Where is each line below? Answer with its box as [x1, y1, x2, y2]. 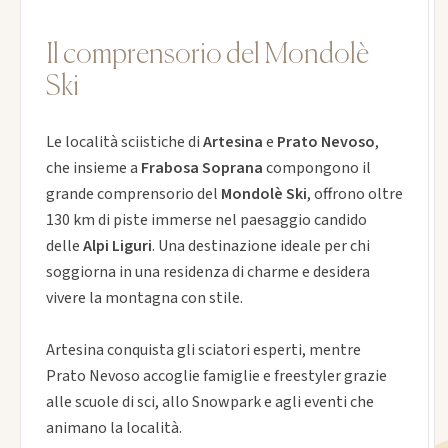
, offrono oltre [306, 182, 403, 205]
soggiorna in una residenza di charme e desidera [45, 260, 370, 283]
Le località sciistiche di [45, 130, 203, 153]
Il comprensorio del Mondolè [45, 40, 369, 69]
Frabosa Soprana [140, 156, 263, 179]
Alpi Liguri [82, 234, 152, 257]
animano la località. [45, 416, 182, 439]
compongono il [262, 156, 371, 179]
